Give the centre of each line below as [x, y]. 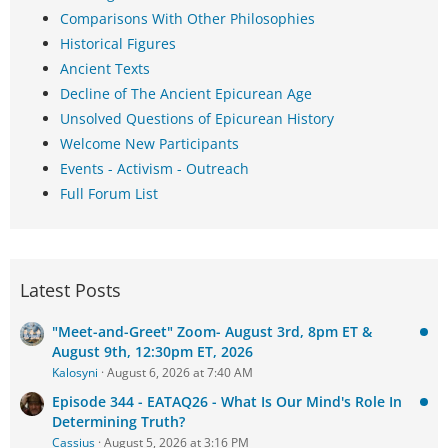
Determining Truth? [118, 422]
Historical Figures [118, 44]
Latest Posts [70, 290]
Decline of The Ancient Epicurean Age [186, 94]
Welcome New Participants [149, 144]
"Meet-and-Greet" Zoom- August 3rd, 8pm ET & [212, 332]
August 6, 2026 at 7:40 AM [180, 373]
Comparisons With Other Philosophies [187, 19]
